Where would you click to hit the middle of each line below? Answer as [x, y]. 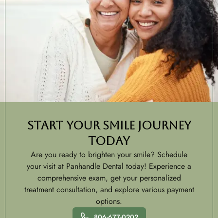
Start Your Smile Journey [109, 125]
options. [109, 201]
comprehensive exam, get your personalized [109, 178]
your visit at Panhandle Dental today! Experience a [109, 166]
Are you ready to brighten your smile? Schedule [109, 154]
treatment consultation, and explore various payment [109, 189]
